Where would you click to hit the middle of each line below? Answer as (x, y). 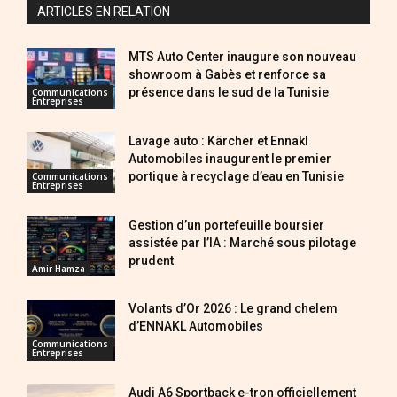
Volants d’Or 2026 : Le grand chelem (233, 309)
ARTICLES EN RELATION (104, 12)
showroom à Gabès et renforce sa (227, 74)
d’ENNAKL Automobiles (196, 327)
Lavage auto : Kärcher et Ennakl (218, 140)
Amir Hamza (58, 269)
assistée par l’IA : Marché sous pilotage (242, 242)
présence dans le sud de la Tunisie (229, 92)
